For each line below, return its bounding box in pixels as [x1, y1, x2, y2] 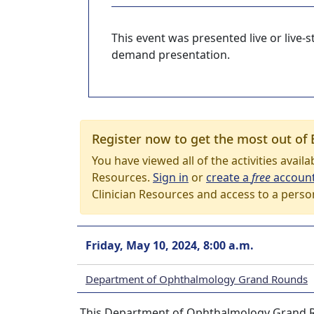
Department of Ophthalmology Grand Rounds [86, 271, 308, 286]
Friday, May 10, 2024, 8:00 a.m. [86, 238, 254, 253]
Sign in [153, 170, 189, 185]
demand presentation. [111, 47, 230, 62]
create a [206, 170, 252, 185]
